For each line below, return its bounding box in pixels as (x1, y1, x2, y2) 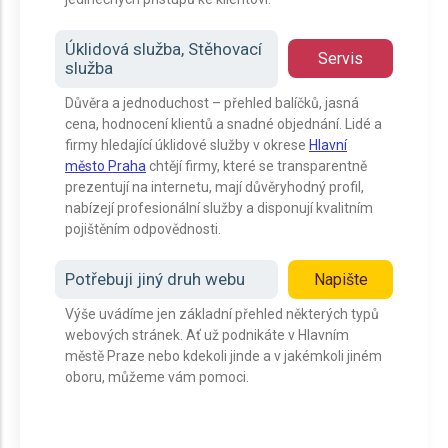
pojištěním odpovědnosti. (65, 221, 221, 237)
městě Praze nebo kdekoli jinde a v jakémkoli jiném (65, 348, 382, 364)
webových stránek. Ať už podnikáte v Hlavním (65, 327, 349, 343)
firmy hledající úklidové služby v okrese (65, 137, 309, 153)
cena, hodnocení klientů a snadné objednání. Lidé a (65, 116, 382, 132)
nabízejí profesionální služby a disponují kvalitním (65, 200, 373, 216)
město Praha (65, 158, 146, 174)
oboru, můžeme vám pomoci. (65, 369, 249, 385)
